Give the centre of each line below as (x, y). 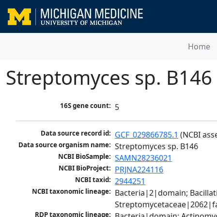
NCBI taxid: (93, 180)
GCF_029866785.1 (147, 135)
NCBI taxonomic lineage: (72, 192)
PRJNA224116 (139, 170)
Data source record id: (76, 133)
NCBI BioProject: (85, 168)
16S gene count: (86, 106)
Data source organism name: (65, 145)
